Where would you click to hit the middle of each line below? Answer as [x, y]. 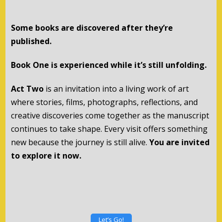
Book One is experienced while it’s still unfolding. [109, 65]
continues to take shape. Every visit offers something [109, 129]
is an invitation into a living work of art [116, 89]
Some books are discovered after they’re [92, 28]
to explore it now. [46, 156]
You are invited [179, 142]
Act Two [27, 89]
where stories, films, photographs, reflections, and [104, 102]
